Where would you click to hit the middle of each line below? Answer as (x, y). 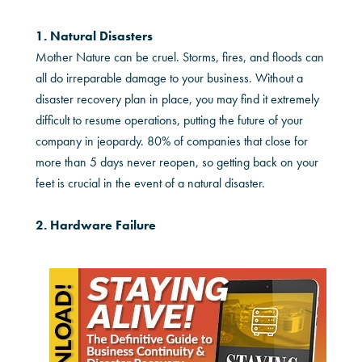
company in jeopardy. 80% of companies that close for (172, 141)
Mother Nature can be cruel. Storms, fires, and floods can (180, 57)
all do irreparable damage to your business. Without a (170, 78)
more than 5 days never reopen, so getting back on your (177, 162)
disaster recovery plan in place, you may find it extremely (178, 99)
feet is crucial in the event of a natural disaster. (151, 183)
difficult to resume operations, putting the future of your (170, 120)
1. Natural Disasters (95, 36)
